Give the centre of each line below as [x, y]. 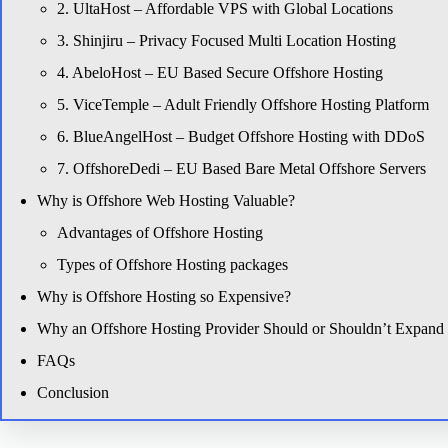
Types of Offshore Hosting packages [172, 264]
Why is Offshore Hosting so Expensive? [164, 296]
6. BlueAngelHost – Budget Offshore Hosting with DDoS [241, 136]
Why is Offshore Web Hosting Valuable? [166, 200]
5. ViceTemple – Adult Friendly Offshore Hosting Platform [243, 104]
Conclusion [73, 392]
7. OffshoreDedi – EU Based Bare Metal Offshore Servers [241, 168]
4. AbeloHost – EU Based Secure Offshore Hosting [220, 72]
